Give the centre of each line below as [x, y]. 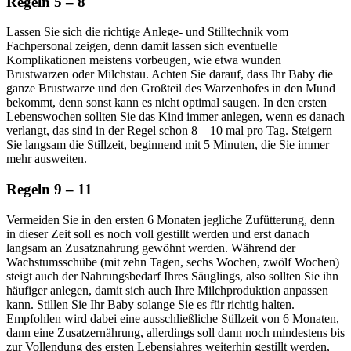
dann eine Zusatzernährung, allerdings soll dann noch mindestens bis [175, 332]
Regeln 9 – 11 [49, 189]
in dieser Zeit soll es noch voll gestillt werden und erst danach [158, 233]
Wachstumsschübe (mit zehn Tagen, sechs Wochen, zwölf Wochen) [173, 262]
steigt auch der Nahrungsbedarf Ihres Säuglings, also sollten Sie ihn [172, 276]
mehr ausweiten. [47, 159]
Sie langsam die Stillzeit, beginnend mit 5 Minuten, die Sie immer [168, 145]
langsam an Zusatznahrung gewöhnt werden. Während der [151, 248]
